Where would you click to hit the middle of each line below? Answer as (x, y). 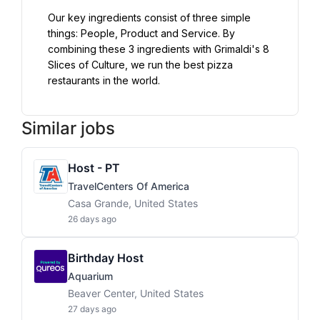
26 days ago (92, 219)
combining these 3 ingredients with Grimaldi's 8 (159, 49)
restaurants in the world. (104, 80)
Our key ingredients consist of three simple (149, 17)
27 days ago (92, 309)
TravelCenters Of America (129, 186)
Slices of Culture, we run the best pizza (140, 65)
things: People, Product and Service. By (141, 33)
